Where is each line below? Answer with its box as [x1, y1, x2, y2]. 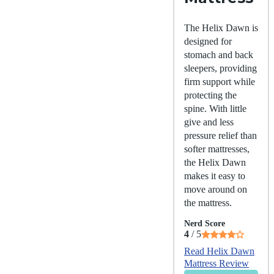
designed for [184, 36, 232, 47]
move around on [184, 184, 247, 195]
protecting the [184, 90, 237, 101]
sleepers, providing [184, 63, 257, 74]
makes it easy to [184, 171, 245, 182]
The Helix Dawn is [184, 23, 258, 34]
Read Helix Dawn [184, 246, 254, 257]
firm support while [184, 76, 255, 87]
